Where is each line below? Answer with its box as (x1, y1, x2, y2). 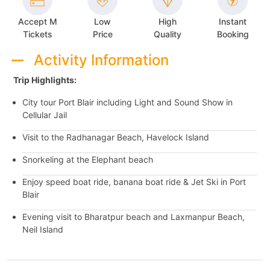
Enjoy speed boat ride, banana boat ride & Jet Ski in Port (22, 176, 246, 187)
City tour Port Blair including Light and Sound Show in (22, 96, 233, 107)
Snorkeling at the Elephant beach (22, 154, 153, 165)
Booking (216, 29, 249, 40)
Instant (219, 16, 246, 27)
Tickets (22, 28, 52, 39)
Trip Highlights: (13, 74, 77, 85)
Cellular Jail (22, 109, 67, 120)
